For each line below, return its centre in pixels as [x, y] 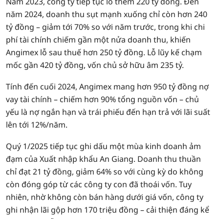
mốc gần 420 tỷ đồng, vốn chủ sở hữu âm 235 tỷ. [95, 65]
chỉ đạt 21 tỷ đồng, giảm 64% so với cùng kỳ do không [105, 172]
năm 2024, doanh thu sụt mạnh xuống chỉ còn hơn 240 [107, 14]
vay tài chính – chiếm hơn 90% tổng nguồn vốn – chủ [102, 99]
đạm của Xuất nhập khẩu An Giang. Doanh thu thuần [103, 159]
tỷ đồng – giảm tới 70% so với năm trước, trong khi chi [105, 27]
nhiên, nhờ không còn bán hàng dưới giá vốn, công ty [105, 197]
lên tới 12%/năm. [37, 125]
